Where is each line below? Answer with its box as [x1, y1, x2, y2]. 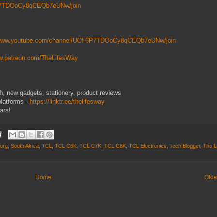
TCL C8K [104, 142, 126, 149]
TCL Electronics [129, 142, 167, 149]
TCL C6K [55, 142, 77, 149]
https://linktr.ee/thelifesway [30, 98, 105, 106]
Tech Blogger [170, 142, 200, 149]
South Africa [11, 142, 39, 149]
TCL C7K [79, 142, 101, 149]
